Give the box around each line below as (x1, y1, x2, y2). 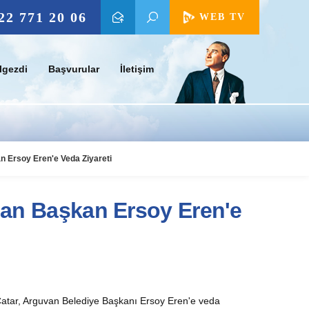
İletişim (120, 63, 154, 74)
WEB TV (199, 12, 246, 22)
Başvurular (48, 63, 99, 74)
